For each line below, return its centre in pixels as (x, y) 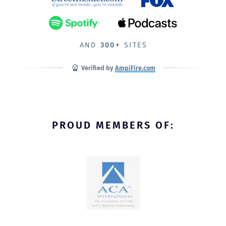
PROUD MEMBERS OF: (113, 125)
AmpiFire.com (135, 68)
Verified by (98, 68)
